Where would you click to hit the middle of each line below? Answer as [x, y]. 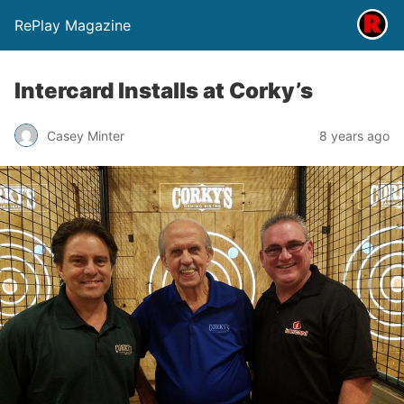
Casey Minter [86, 135]
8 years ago [354, 135]
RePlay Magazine [73, 25]
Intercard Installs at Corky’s [164, 91]
